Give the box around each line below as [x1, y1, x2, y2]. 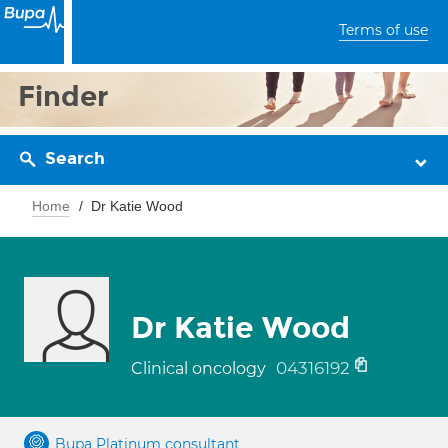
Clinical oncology [131, 359, 270, 378]
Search [45, 148, 105, 169]
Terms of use [339, 21, 428, 39]
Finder [18, 79, 109, 114]
